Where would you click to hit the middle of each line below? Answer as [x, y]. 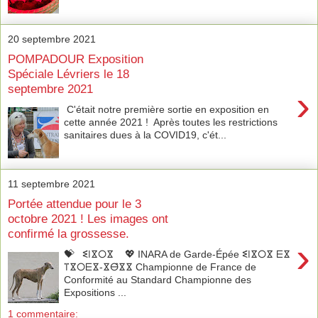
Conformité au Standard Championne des [158, 279]
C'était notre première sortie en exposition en [167, 109]
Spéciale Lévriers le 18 [68, 74]
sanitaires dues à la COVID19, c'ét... [146, 135]
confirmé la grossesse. [68, 234]
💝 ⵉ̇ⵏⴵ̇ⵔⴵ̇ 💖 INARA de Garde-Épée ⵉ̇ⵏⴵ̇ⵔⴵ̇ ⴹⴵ [177, 254]
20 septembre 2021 [52, 39]
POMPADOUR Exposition [76, 59]
